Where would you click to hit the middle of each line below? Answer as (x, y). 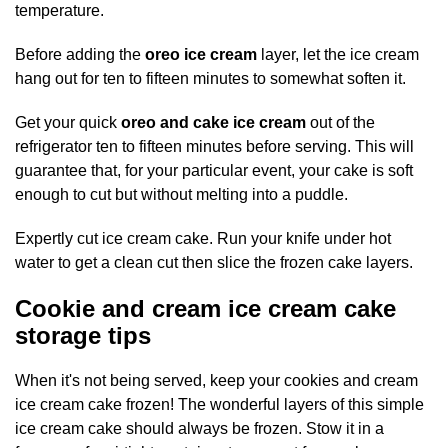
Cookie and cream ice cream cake (205, 309)
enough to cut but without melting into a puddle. (181, 195)
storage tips (83, 336)
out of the (340, 123)
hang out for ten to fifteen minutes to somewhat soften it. (210, 79)
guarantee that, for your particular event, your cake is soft (214, 171)
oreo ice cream (201, 55)
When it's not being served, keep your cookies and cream (216, 381)
